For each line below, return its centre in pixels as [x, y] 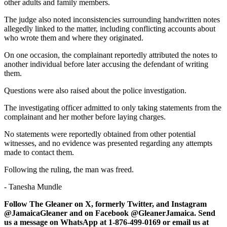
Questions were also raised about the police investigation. [95, 90]
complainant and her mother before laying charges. [85, 117]
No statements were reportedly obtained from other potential [100, 134]
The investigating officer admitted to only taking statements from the [113, 107]
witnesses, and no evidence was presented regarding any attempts [108, 143]
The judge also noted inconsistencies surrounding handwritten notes [112, 19]
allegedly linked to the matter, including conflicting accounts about [110, 28]
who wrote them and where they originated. [74, 37]
